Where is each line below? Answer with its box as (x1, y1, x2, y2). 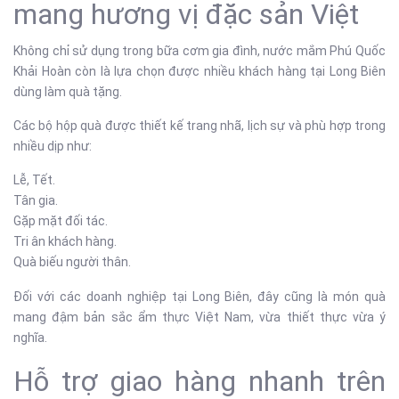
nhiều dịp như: (13, 139, 92, 153)
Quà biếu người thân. (13, 255, 131, 269)
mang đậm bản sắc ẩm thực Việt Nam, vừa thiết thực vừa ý (13, 310, 386, 324)
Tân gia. (13, 193, 58, 208)
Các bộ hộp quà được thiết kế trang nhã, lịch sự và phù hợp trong (13, 118, 386, 133)
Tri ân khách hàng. (13, 234, 117, 248)
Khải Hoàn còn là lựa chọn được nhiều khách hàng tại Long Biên (13, 64, 386, 78)
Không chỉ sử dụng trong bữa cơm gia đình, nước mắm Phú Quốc (13, 44, 386, 58)
